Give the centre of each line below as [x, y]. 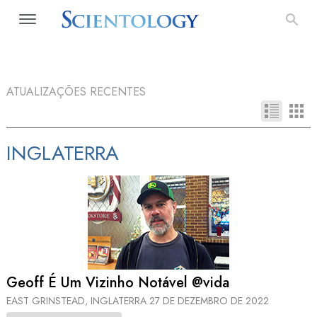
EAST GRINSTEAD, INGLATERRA [78, 300]
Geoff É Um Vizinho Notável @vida [118, 283]
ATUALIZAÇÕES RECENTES [76, 92]
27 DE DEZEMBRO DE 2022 [209, 300]
